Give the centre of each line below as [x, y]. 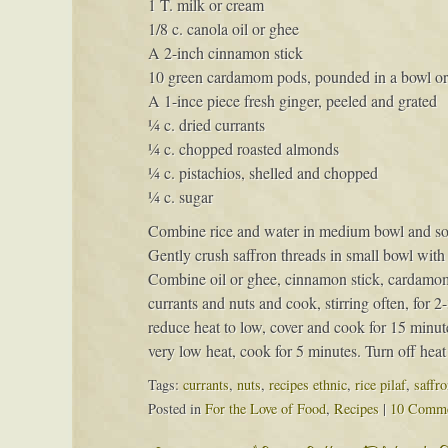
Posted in [176, 408]
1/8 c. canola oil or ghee [223, 28]
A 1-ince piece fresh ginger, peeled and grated [292, 100]
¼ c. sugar [180, 196]
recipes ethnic [307, 384]
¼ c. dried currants [206, 124]
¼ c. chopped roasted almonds [243, 148]
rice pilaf [380, 384]
